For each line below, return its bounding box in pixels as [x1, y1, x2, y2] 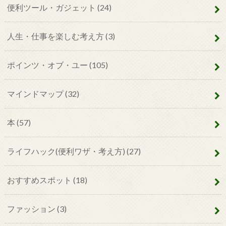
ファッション [7, 204, 57, 214]
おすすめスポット [7, 175, 73, 185]
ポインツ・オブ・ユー [7, 60, 89, 70]
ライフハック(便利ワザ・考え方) [7, 146, 127, 156]
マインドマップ [7, 89, 65, 99]
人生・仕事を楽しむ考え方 [7, 31, 105, 41]
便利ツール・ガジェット [7, 3, 97, 13]
